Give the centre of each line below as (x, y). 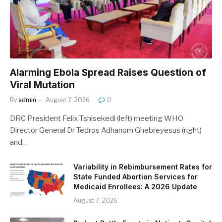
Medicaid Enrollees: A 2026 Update (135, 186)
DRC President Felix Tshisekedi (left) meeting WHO (97, 118)
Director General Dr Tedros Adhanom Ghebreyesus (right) (106, 130)
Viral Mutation (42, 85)
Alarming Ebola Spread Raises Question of (108, 72)
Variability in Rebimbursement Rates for (143, 166)
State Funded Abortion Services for (136, 176)
